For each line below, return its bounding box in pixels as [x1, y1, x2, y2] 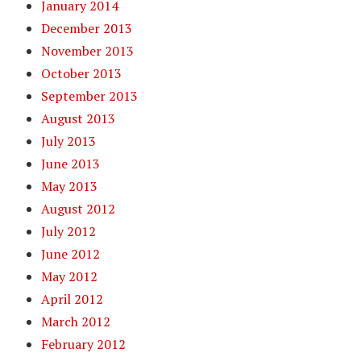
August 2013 [41, 110, 116, 127]
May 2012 [41, 268, 98, 285]
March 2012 [41, 313, 111, 330]
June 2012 [41, 245, 101, 263]
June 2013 [41, 155, 101, 172]
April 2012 [41, 290, 104, 308]
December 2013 [41, 19, 133, 37]
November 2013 [41, 42, 135, 60]
